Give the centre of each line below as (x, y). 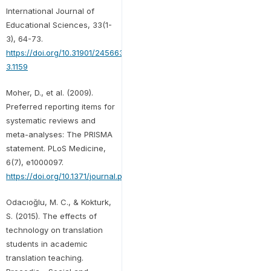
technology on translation (54, 230)
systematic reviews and (51, 120)
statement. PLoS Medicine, (56, 148)
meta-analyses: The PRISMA (59, 134)
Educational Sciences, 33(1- (59, 24)
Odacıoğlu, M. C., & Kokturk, (58, 202)
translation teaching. (44, 257)
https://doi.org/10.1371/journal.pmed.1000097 (89, 176)
